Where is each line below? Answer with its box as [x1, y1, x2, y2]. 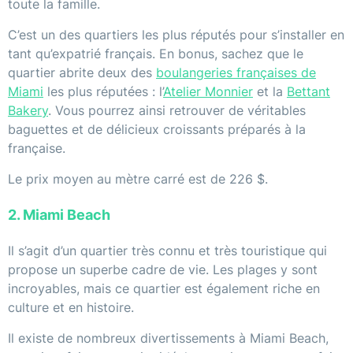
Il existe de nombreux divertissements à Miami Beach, [8, 330, 329, 347]
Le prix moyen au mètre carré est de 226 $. [8, 171, 268, 188]
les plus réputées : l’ [43, 84, 163, 100]
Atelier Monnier [163, 84, 253, 100]
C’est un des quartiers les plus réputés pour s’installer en [8, 27, 344, 43]
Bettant [287, 84, 330, 100]
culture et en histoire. [8, 299, 134, 316]
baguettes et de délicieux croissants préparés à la [8, 121, 306, 138]
